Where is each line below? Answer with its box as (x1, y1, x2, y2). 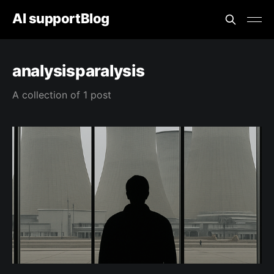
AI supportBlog (12, 10, 109, 26)
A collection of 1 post (12, 89, 111, 101)
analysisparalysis (12, 61, 145, 80)
